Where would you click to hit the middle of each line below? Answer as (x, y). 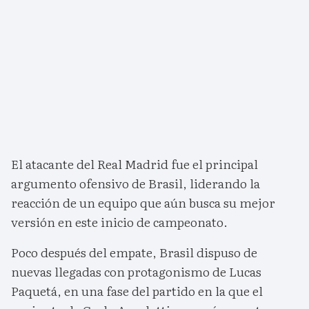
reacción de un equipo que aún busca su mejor (143, 203)
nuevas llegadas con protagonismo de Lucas (136, 272)
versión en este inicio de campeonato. (119, 222)
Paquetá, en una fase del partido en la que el (137, 291)
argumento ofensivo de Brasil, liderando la (136, 183)
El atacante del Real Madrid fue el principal (134, 164)
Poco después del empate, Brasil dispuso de (134, 252)
